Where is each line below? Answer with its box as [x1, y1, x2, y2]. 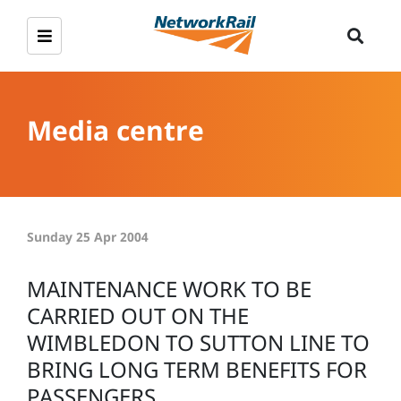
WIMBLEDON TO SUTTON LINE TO [27, 328, 370, 357]
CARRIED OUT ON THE [27, 301, 249, 330]
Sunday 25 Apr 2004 [27, 228, 149, 245]
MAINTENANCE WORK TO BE [27, 274, 311, 303]
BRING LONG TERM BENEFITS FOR [27, 354, 367, 384]
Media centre [27, 111, 204, 149]
